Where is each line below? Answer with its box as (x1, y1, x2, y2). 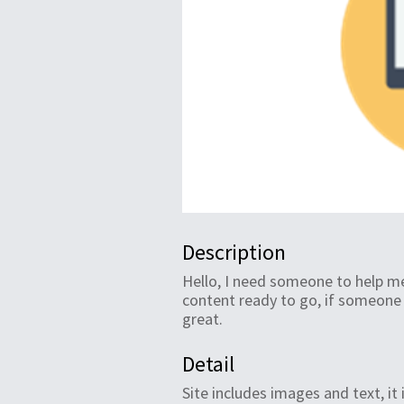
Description (182, 238, 286, 267)
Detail (182, 350, 234, 379)
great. (182, 308, 223, 330)
